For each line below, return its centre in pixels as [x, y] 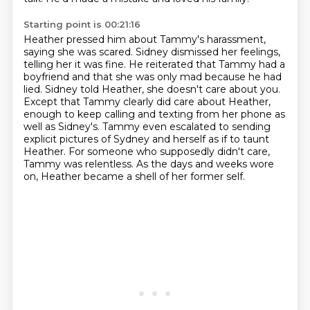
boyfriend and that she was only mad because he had [152, 77]
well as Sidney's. [63, 127]
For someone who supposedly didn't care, [169, 152]
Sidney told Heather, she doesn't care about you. [162, 89]
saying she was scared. [79, 52]
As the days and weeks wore [205, 164]
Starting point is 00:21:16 [82, 24]
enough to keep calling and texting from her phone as [154, 114]
